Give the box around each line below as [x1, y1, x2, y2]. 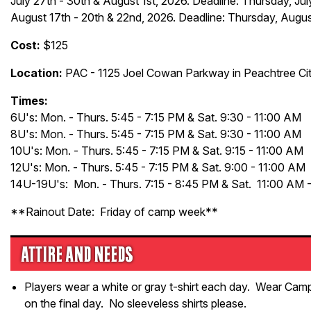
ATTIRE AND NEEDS [21, 242, 133, 267]
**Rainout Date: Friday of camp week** [10, 205, 218, 219]
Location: [10, 66, 62, 80]
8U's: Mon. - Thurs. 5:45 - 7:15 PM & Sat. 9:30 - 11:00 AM [10, 127, 301, 141]
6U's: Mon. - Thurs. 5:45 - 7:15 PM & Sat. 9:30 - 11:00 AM [10, 110, 301, 124]
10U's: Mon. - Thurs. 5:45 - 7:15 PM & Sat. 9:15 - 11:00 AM [10, 144, 303, 158]
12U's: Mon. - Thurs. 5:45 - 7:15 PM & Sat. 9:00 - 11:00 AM [10, 160, 305, 174]
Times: [10, 94, 48, 108]
